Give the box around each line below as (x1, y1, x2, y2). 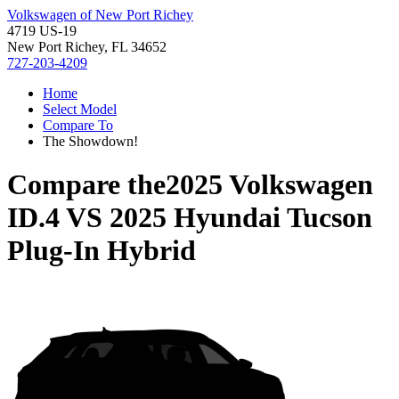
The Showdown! (43, 134, 138, 149)
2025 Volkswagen (166, 168, 373, 201)
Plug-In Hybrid (7, 234, 196, 267)
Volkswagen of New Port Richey (7, 7, 193, 22)
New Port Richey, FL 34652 (7, 39, 167, 54)
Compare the (7, 168, 166, 201)
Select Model (43, 102, 117, 117)
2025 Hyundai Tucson (110, 201, 372, 234)
